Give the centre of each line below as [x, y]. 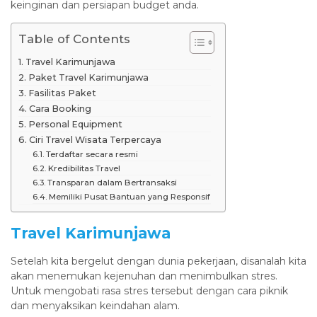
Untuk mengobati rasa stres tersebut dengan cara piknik [149, 291]
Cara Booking [60, 109]
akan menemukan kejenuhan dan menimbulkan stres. [144, 276]
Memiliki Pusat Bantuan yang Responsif [130, 197]
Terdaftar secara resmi [92, 155]
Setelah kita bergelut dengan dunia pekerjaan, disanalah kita [158, 261]
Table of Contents [74, 39]
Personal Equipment [75, 125]
